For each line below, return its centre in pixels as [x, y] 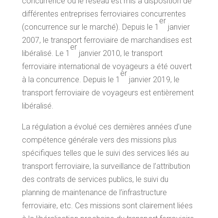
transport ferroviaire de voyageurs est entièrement [108, 93]
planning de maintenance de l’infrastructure [94, 192]
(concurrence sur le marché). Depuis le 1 [90, 27]
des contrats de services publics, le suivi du [95, 179]
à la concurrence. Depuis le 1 [71, 80]
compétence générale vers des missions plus [99, 140]
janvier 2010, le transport [119, 53]
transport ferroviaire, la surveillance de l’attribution [106, 166]
